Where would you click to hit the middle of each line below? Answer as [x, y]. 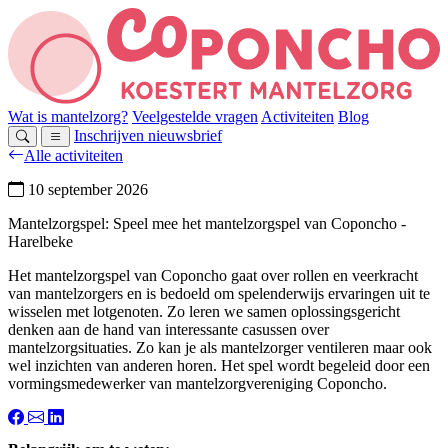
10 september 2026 [86, 190]
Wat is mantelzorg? [68, 117]
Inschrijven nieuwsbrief [148, 136]
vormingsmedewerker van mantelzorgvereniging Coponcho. [197, 384]
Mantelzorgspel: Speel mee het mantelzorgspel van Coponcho [204, 224]
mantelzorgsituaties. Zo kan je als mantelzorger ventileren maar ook [220, 348]
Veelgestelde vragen [195, 117]
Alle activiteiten [73, 156]
